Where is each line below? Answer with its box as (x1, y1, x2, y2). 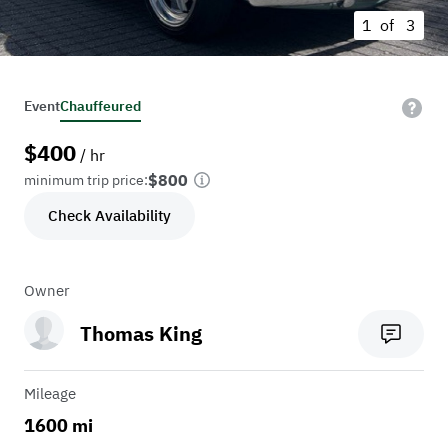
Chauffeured (60, 97, 141, 116)
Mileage (24, 384, 76, 404)
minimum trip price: (24, 171, 148, 190)
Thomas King (80, 320, 202, 348)
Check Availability (48, 206, 171, 226)
